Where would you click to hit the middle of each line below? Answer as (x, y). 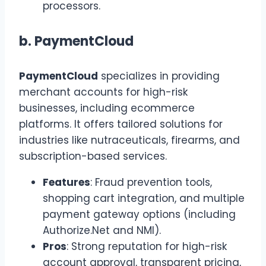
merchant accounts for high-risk (103, 92)
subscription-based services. (93, 156)
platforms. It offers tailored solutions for (121, 124)
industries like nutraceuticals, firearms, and (129, 140)
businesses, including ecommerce (107, 108)
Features (66, 182)
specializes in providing (159, 76)
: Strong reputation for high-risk (147, 246)
